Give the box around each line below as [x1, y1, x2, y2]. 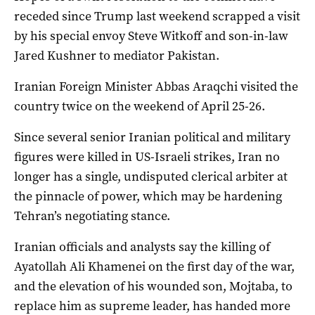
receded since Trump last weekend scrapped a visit [14, 7, 300, 25]
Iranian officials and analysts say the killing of [14, 238, 270, 255]
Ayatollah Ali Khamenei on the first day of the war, [14, 257, 295, 275]
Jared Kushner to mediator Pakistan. [14, 46, 219, 64]
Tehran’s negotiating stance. [14, 207, 170, 224]
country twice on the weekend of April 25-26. [14, 97, 265, 115]
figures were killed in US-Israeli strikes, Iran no [14, 148, 280, 165]
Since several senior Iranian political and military [14, 128, 290, 146]
